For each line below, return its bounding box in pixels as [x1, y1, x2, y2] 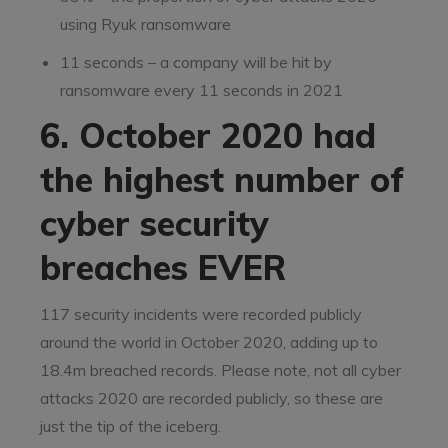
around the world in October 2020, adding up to [40, 332, 378, 352]
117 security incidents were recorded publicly [40, 304, 362, 324]
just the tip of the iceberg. [40, 416, 221, 436]
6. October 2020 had [40, 114, 376, 157]
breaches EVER [40, 246, 286, 289]
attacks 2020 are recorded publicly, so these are [40, 388, 383, 408]
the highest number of [40, 158, 404, 201]
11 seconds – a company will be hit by [60, 52, 332, 72]
